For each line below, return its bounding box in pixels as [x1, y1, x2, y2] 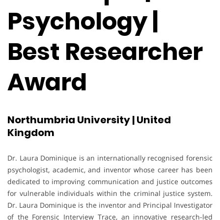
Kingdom [7, 126, 55, 140]
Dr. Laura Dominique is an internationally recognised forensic [7, 153, 213, 163]
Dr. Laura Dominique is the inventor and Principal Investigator [7, 200, 213, 210]
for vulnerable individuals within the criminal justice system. [7, 188, 213, 198]
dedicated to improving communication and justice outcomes [7, 176, 213, 186]
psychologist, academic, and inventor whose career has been [7, 165, 213, 174]
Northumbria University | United [7, 113, 171, 127]
